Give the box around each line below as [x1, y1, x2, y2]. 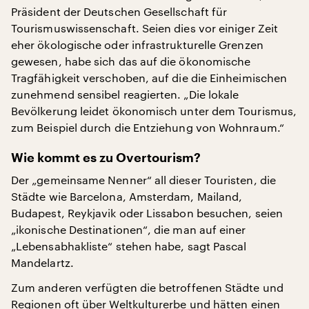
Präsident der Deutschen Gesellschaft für [11, 4, 228, 18]
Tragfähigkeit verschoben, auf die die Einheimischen [11, 70, 288, 84]
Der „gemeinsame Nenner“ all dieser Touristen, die [11, 172, 276, 186]
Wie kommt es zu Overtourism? [11, 151, 201, 164]
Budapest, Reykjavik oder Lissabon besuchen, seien [11, 206, 283, 219]
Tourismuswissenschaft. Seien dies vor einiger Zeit [11, 21, 278, 34]
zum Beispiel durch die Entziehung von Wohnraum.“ [11, 120, 284, 134]
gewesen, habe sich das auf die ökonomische [11, 54, 251, 68]
